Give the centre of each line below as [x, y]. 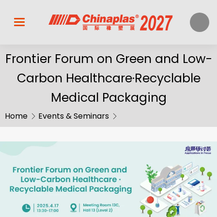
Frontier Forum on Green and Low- [108, 59]
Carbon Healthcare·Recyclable [108, 78]
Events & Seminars [74, 116]
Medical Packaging [108, 97]
